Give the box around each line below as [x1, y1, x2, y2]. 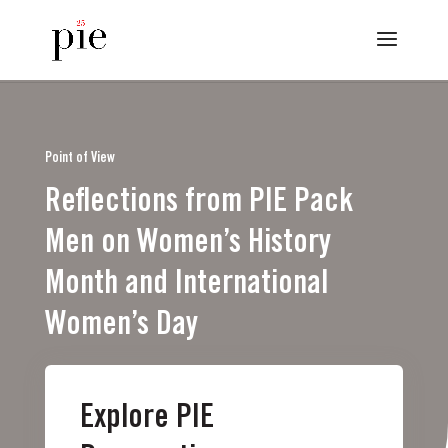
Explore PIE [79, 403, 214, 436]
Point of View [44, 152, 115, 167]
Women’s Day [44, 311, 198, 344]
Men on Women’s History [44, 229, 331, 262]
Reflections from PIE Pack [44, 188, 353, 221]
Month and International [44, 270, 328, 303]
